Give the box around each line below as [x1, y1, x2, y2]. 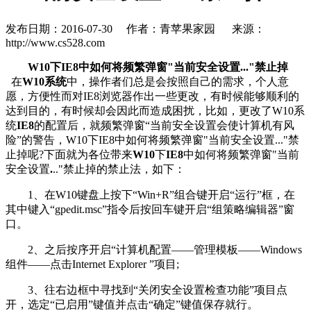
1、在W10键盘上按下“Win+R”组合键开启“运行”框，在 [6, 188, 295, 201]
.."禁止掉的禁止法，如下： [53, 162, 185, 175]
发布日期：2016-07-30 [6, 22, 112, 35]
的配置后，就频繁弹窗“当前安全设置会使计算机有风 [34, 119, 294, 131]
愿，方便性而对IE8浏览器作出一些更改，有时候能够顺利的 [6, 90, 299, 102]
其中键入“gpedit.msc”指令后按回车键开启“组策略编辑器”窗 [6, 203, 294, 215]
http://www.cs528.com [6, 36, 105, 49]
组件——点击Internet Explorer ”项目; [6, 258, 179, 270]
